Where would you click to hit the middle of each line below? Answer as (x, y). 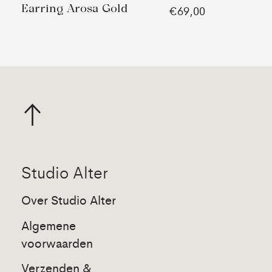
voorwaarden (57, 242)
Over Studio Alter (69, 200)
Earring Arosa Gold (74, 8)
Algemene (49, 225)
